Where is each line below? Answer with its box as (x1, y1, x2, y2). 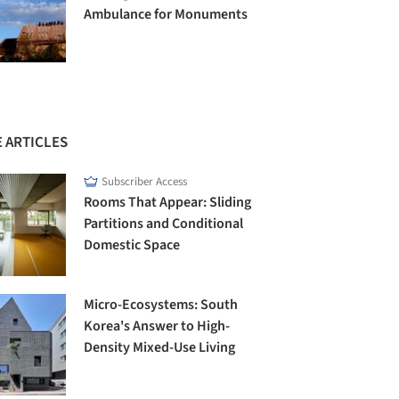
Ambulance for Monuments (84, 4, 248, 25)
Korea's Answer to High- (84, 315, 231, 336)
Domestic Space (84, 235, 181, 256)
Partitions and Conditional (84, 214, 244, 234)
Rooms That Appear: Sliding (84, 192, 252, 213)
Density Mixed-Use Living (84, 337, 236, 357)
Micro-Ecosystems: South (84, 294, 239, 314)
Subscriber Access (102, 174, 188, 191)
